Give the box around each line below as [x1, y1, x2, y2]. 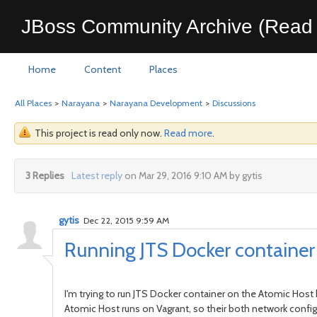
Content [84, 63, 121, 76]
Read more [164, 127, 212, 139]
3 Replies [25, 169, 64, 182]
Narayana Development [110, 98, 202, 108]
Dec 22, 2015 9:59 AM [81, 215, 169, 226]
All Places [15, 98, 52, 108]
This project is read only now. [35, 127, 164, 139]
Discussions [212, 98, 255, 108]
